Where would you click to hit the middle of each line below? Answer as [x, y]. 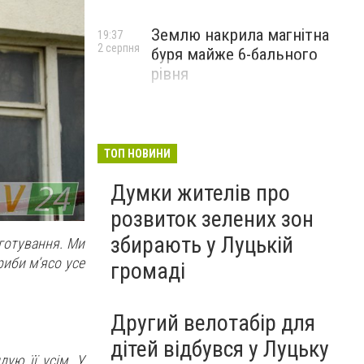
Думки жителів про [200, 193]
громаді [148, 271]
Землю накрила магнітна [240, 35]
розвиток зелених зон [212, 219]
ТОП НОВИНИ [137, 154]
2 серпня [119, 48]
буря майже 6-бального [234, 54]
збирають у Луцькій [202, 245]
